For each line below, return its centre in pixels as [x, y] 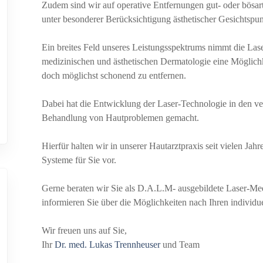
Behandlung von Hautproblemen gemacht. [120, 118]
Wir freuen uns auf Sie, [84, 231]
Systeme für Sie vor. [79, 160]
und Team [180, 245]
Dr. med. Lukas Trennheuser [107, 245]
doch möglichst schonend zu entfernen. [114, 76]
